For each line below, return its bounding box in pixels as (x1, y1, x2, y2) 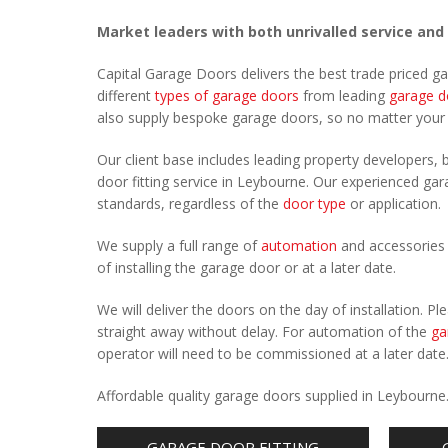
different (97, 86, 155, 105)
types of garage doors (155, 86, 299, 105)
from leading (299, 86, 389, 105)
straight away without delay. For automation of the (97, 322, 431, 341)
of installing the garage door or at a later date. (97, 258, 396, 277)
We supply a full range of (97, 236, 261, 255)
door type (283, 194, 346, 213)
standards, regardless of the (97, 194, 283, 213)
